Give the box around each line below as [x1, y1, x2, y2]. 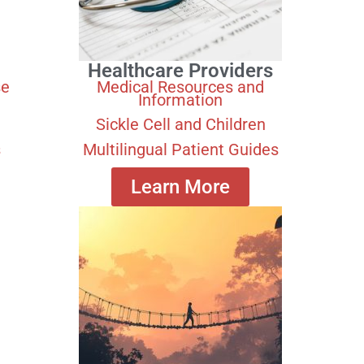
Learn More [131, 175, 231, 199]
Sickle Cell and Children [95, 115, 266, 135]
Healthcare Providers [88, 59, 274, 82]
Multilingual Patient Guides [82, 139, 279, 159]
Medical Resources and [97, 77, 265, 97]
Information [138, 90, 223, 110]
